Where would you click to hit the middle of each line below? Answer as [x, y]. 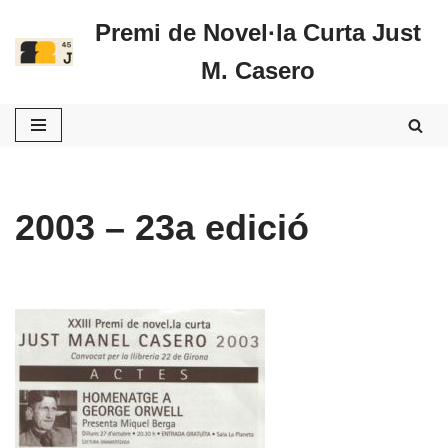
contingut [44, 101]
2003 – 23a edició [162, 227]
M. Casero [258, 70]
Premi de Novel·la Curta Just [258, 32]
